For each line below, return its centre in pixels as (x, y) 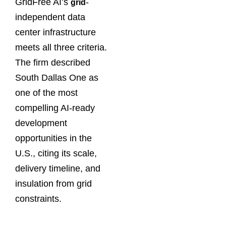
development (41, 123)
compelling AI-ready (55, 108)
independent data (50, 17)
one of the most (46, 93)
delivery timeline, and (58, 168)
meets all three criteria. (61, 47)
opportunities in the (53, 138)
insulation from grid (53, 183)
